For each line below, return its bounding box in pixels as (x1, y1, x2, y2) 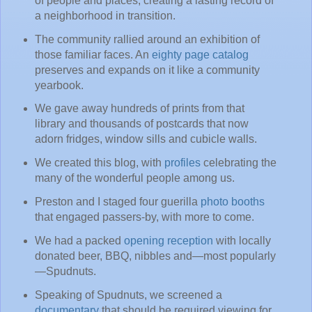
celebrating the (200, 157, 276, 169)
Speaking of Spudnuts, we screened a (34, 288, 222, 301)
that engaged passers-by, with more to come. (34, 211, 254, 224)
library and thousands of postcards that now (34, 118, 249, 130)
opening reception (123, 235, 213, 247)
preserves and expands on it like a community (34, 63, 260, 76)
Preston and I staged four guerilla (34, 196, 201, 208)
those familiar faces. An (34, 48, 152, 61)
